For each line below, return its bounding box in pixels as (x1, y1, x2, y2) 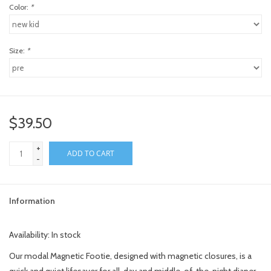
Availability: (9, 229, 51, 241)
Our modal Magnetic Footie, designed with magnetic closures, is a (9, 250, 252, 262)
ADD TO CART (67, 148, 114, 159)
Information (9, 195, 55, 207)
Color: (9, 2, 30, 12)
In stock (51, 229, 80, 241)
